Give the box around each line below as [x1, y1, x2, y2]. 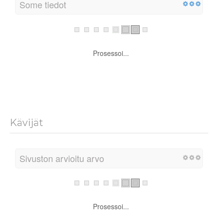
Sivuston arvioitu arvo [19, 167, 104, 181]
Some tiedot [19, 14, 66, 27]
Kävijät [10, 132, 43, 145]
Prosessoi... [93, 64, 129, 74]
